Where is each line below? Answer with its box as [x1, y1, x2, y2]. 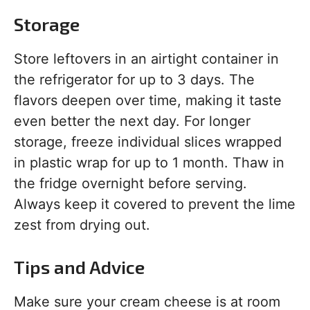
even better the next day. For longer [14, 113, 250, 130]
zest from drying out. [14, 217, 150, 234]
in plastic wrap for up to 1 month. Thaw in [14, 154, 284, 172]
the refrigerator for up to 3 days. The [14, 71, 255, 89]
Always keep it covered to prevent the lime [14, 196, 295, 213]
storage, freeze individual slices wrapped [14, 134, 282, 151]
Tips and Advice [14, 256, 145, 278]
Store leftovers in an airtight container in [14, 51, 279, 68]
